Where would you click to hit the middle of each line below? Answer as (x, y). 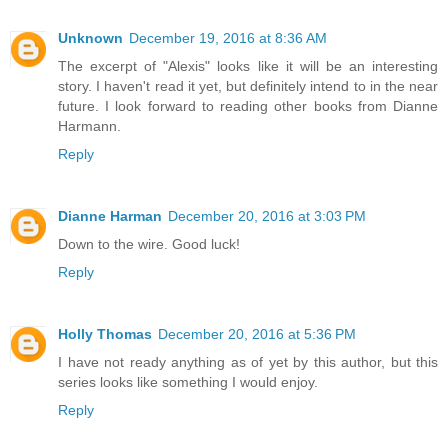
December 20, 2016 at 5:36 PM (257, 333)
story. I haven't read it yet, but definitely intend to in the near (248, 85)
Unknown (90, 37)
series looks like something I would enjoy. (188, 381)
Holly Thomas (105, 333)
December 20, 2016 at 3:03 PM (267, 215)
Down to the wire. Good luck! (149, 243)
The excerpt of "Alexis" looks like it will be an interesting (248, 65)
